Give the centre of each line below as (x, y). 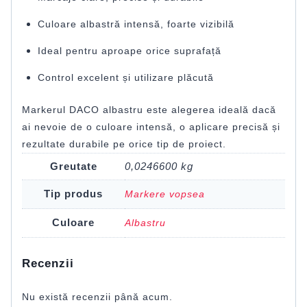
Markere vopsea (165, 194)
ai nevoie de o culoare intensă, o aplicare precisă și (151, 127)
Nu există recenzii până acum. (97, 296)
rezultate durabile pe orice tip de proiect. (124, 144)
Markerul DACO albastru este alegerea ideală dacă (149, 110)
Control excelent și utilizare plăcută (125, 77)
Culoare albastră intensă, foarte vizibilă (136, 24)
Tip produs (73, 194)
